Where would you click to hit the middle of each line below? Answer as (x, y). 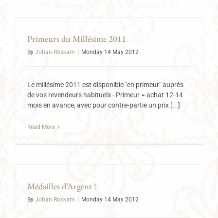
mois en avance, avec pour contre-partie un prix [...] (104, 105)
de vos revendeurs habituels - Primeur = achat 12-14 (105, 95)
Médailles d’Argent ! (62, 186)
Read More (41, 127)
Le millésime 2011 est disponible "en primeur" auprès (105, 85)
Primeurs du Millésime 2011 (77, 39)
